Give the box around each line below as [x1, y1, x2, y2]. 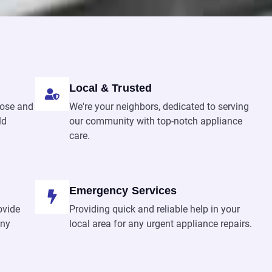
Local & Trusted [69, 82, 152, 94]
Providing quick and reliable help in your [69, 203, 240, 215]
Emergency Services [69, 184, 177, 197]
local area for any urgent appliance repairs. [69, 217, 252, 229]
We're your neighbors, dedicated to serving [69, 101, 249, 112]
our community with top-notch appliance [69, 115, 242, 127]
